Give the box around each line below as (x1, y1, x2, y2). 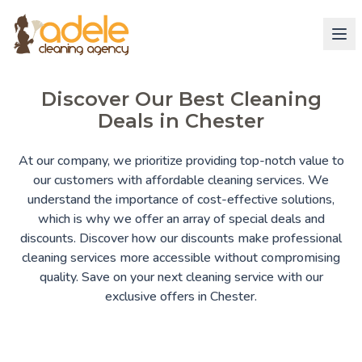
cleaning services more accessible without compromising (22, 248, 340, 267)
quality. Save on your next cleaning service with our (39, 267, 323, 286)
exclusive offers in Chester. (105, 287, 257, 305)
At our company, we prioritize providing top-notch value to (18, 151, 344, 170)
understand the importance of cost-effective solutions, (27, 190, 335, 208)
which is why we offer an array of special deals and (37, 209, 325, 228)
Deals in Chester (98, 108, 264, 133)
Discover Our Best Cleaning (40, 86, 322, 111)
